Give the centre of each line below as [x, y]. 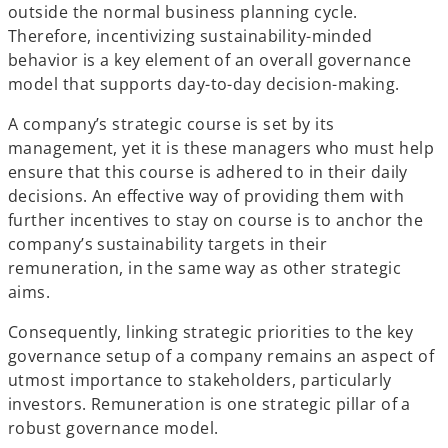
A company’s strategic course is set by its [171, 124]
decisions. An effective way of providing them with [206, 196]
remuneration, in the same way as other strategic [205, 268]
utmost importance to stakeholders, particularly [200, 380]
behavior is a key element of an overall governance [210, 60]
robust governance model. [113, 428]
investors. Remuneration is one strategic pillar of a [209, 404]
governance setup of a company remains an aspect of [221, 356]
